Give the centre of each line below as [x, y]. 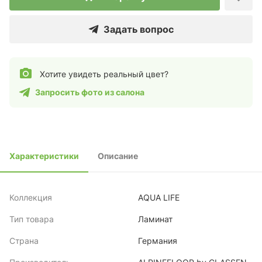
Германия [158, 241]
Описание [118, 156]
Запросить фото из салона [90, 92]
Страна [24, 241]
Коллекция [31, 197]
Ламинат [155, 219]
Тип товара [32, 219]
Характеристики [44, 156]
